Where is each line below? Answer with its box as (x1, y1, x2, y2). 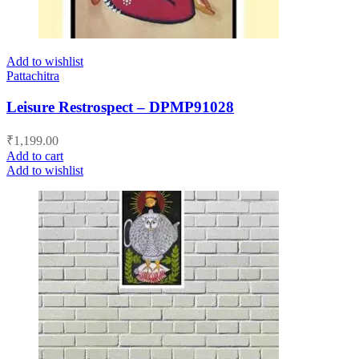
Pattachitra (6, 69, 59, 83)
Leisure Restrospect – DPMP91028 (6, 98, 234, 115)
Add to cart (6, 148, 63, 163)
